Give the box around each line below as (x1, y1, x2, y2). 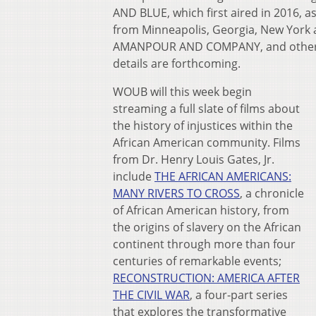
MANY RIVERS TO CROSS (113, 186, 240, 202)
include (113, 169, 154, 185)
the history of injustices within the (113, 118, 293, 134)
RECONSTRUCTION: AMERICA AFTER (113, 270, 300, 286)
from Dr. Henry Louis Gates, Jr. (113, 152, 274, 168)
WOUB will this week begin (113, 84, 252, 100)
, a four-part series (190, 287, 288, 303)
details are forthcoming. (113, 56, 241, 72)
